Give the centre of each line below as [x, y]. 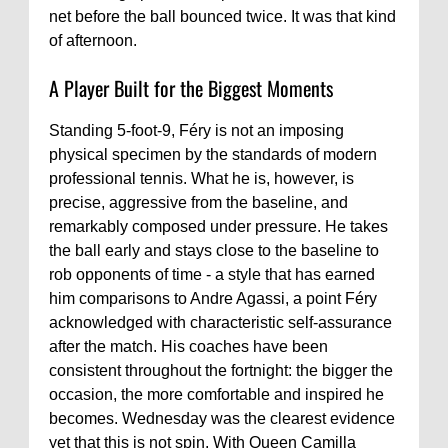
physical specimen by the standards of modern [213, 154]
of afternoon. [93, 40]
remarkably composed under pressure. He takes [218, 226]
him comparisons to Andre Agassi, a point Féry [213, 298]
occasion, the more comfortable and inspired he [216, 394]
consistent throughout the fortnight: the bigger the [221, 370]
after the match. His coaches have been [188, 346]
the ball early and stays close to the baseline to [214, 250]
